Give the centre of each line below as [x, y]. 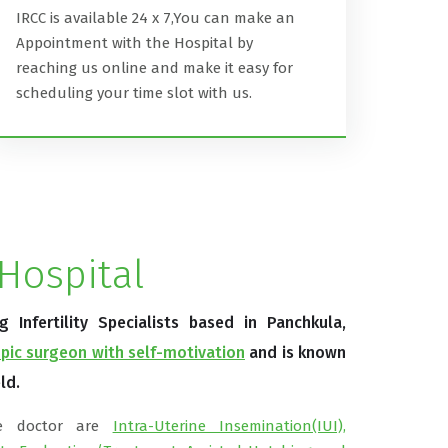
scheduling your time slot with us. [134, 93]
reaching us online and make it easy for [154, 68]
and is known [295, 352]
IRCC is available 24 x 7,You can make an [155, 18]
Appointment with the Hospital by [134, 43]
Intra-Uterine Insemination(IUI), [229, 426]
